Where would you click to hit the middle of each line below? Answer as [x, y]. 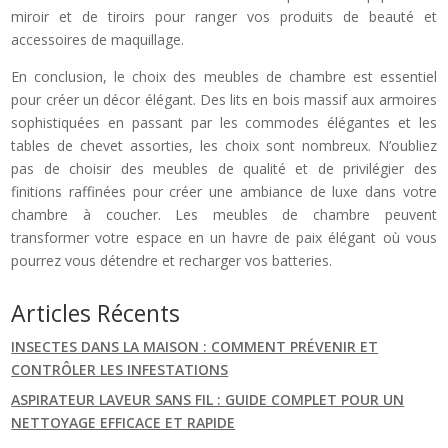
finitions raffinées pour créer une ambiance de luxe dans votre [224, 191]
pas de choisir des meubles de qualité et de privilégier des [224, 168]
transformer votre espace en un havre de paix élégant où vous [224, 237]
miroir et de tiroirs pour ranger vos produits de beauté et [224, 16]
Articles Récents [96, 312]
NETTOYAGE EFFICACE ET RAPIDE [123, 422]
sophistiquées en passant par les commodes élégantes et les [224, 122]
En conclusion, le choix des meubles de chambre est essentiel [224, 76]
